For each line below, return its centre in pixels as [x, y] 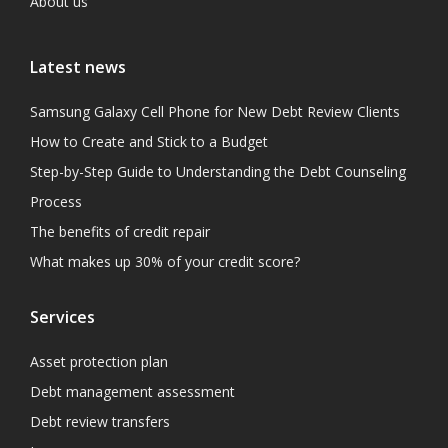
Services [62, 317]
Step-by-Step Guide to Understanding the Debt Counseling [218, 171]
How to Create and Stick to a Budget [149, 141]
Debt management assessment [132, 391]
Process [56, 201]
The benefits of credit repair [120, 231]
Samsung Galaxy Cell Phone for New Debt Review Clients [215, 111]
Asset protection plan [99, 361]
